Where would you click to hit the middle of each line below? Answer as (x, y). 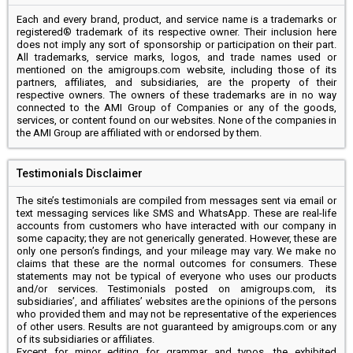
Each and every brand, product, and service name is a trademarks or (176, 19)
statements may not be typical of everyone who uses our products (176, 276)
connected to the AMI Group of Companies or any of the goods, (176, 107)
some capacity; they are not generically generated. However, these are (176, 238)
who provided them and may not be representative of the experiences (176, 314)
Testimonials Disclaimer (80, 173)
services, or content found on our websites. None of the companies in (176, 120)
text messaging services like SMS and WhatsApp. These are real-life (176, 213)
